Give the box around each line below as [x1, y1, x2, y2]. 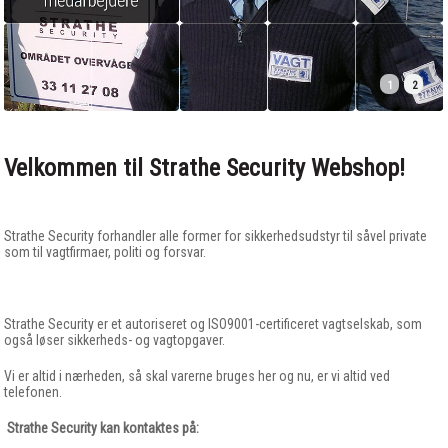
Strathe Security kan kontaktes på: [7, 420, 200, 437]
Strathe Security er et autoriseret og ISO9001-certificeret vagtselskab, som [4, 316, 423, 333]
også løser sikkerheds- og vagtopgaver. [4, 332, 226, 349]
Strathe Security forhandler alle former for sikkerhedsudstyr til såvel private [4, 228, 428, 245]
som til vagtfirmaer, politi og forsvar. [4, 244, 207, 261]
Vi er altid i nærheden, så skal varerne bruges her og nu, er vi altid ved [4, 368, 391, 385]
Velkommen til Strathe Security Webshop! [4, 154, 406, 183]
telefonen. [4, 384, 63, 401]
